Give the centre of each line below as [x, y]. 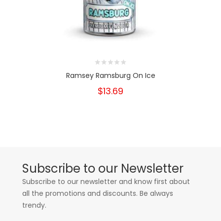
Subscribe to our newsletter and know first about [106, 182]
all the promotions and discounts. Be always [98, 193]
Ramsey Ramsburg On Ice [110, 75]
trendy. [34, 205]
